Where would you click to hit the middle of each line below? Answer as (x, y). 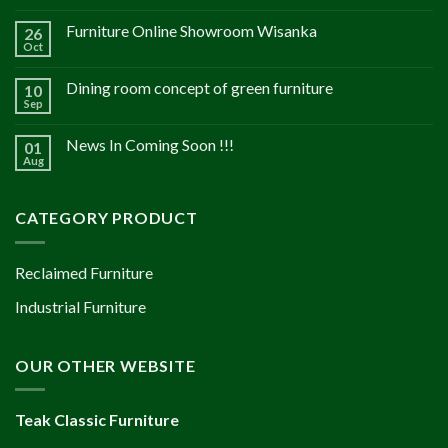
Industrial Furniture (80, 307)
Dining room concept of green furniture (199, 88)
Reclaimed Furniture (84, 272)
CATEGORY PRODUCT (106, 218)
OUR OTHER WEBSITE (105, 365)
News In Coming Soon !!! (150, 145)
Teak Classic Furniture (97, 420)
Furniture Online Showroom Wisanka (191, 31)
